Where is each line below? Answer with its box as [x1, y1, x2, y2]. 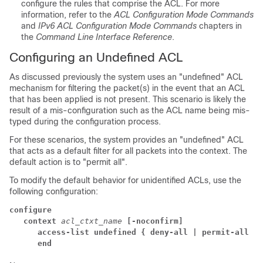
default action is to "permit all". [9, 157, 127, 167]
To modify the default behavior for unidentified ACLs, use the [9, 176, 241, 185]
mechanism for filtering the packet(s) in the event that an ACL [9, 83, 245, 93]
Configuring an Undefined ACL [9, 50, 183, 64]
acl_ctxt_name [61, 217, 127, 225]
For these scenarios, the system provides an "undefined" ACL [9, 135, 244, 144]
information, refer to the [21, 10, 114, 19]
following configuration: [9, 187, 98, 196]
